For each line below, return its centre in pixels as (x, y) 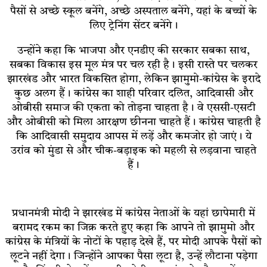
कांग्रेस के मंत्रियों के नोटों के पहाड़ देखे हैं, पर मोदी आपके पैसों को (133, 242)
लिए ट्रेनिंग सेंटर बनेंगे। (133, 25)
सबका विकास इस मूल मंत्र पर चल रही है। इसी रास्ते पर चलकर (133, 65)
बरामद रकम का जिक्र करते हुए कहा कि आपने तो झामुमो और (133, 227)
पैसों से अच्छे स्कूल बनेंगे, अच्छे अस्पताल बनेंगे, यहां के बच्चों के (133, 11)
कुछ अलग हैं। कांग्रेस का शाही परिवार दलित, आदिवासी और (133, 93)
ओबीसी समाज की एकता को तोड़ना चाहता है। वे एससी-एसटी (133, 108)
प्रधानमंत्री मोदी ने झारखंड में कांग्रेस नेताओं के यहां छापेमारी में (133, 213)
